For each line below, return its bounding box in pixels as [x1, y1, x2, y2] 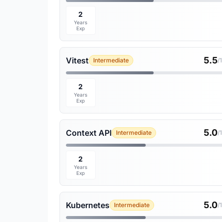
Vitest [66, 55, 89, 65]
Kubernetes [66, 200, 110, 210]
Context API [66, 128, 111, 138]
